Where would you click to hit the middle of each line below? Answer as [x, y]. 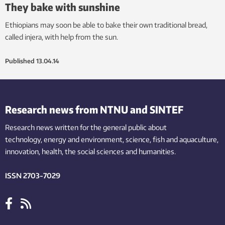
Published [20, 61]
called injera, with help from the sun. [62, 37]
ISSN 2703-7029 [33, 175]
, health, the [57, 151]
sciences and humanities [135, 151]
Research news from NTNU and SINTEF [94, 109]
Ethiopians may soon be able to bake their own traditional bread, [106, 25]
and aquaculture [192, 139]
